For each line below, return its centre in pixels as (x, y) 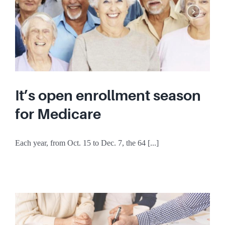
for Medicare (58, 114)
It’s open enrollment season (108, 95)
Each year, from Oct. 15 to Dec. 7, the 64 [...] (87, 143)
